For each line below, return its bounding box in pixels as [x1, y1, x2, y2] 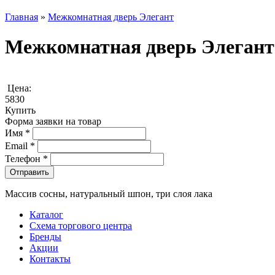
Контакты [29, 253, 71, 264]
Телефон [5, 153, 43, 164]
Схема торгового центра [29, 220, 132, 231]
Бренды [29, 231, 61, 242]
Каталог [29, 209, 63, 220]
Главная [5, 11, 38, 22]
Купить [5, 104, 36, 115]
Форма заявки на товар [5, 115, 101, 126]
